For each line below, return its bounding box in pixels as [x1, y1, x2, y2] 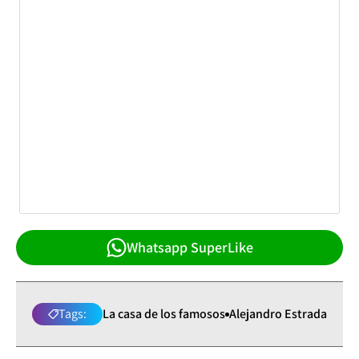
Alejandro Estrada [229, 305, 327, 323]
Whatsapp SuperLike [126, 238, 253, 257]
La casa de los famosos [103, 305, 225, 323]
